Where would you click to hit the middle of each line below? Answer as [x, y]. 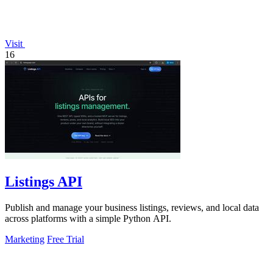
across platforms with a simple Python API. [88, 218]
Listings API [44, 181]
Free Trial [66, 239]
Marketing [25, 239]
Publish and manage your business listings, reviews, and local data [132, 207]
